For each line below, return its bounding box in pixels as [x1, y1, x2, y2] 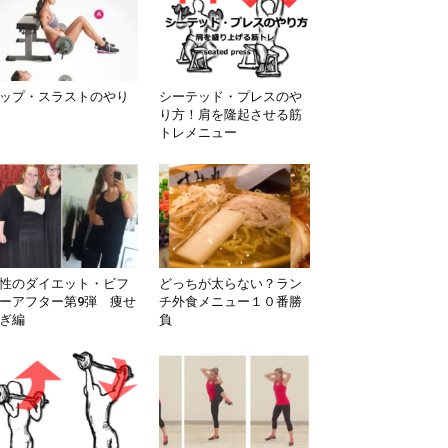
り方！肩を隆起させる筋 [158, 107, 302, 123]
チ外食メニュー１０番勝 [158, 294, 302, 310]
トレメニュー [158, 125, 237, 141]
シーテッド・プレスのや [158, 89, 302, 105]
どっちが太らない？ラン [158, 276, 302, 292]
